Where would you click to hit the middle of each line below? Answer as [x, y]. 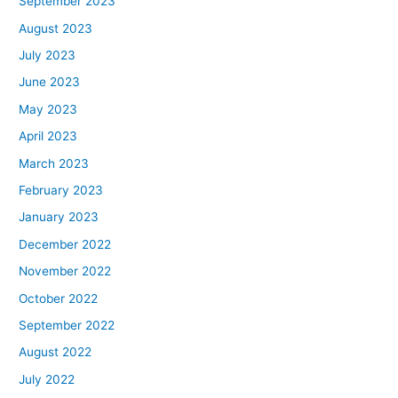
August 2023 [56, 28]
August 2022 [56, 352]
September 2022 [67, 326]
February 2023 [61, 191]
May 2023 [48, 109]
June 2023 [50, 82]
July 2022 [47, 379]
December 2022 [65, 244]
